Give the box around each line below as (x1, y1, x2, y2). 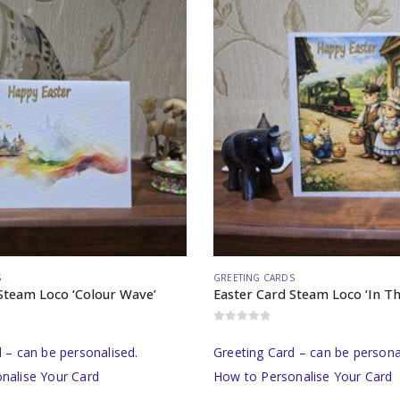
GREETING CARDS (213, 271, 295, 285)
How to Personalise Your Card (213, 367, 393, 385)
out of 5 (220, 325, 266, 336)
